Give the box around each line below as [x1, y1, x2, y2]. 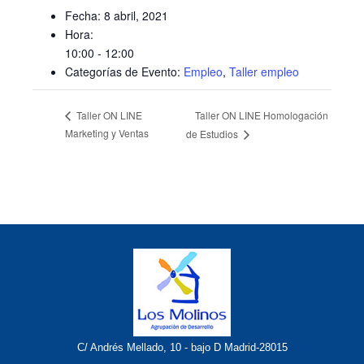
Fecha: [65, 7, 101, 24]
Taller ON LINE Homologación [194, 107, 328, 122]
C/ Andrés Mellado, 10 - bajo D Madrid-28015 [76, 341, 288, 354]
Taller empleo [229, 63, 299, 80]
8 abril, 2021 [104, 7, 168, 24]
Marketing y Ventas [65, 126, 149, 141]
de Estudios [185, 127, 240, 141]
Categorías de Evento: [65, 63, 180, 80]
